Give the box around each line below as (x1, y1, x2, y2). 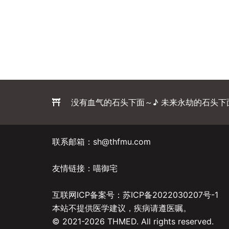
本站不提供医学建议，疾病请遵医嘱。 (52, 202, 191, 213)
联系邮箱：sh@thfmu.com (52, 136, 151, 147)
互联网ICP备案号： (52, 189, 123, 200)
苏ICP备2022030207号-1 (123, 189, 218, 200)
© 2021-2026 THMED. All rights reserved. (52, 216, 214, 226)
